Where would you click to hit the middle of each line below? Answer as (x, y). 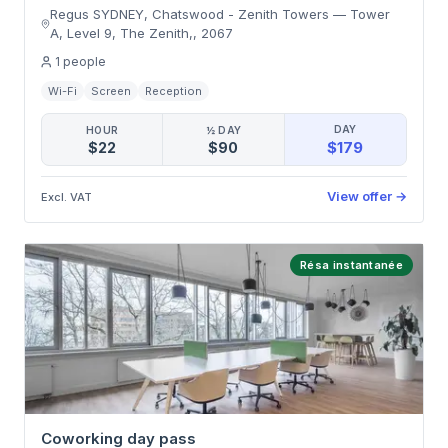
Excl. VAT (66, 196)
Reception (173, 91)
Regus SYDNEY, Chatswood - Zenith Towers (190, 14)
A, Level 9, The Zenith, (122, 33)
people (84, 61)
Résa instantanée (351, 265)
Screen (111, 91)
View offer (359, 196)
